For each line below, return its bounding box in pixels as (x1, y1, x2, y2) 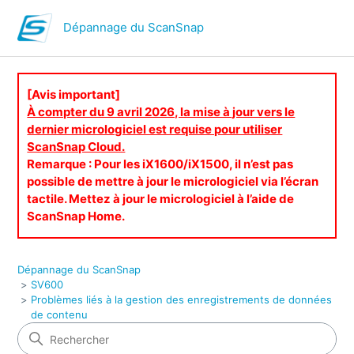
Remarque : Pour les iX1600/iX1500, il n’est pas (27, 156, 294, 171)
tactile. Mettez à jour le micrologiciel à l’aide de (27, 191, 295, 206)
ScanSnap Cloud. (27, 139, 126, 154)
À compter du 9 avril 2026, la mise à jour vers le (27, 104, 296, 119)
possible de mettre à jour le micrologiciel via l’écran (27, 174, 319, 189)
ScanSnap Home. (27, 209, 126, 224)
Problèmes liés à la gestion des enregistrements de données (31, 293, 333, 306)
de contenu (31, 308, 88, 321)
